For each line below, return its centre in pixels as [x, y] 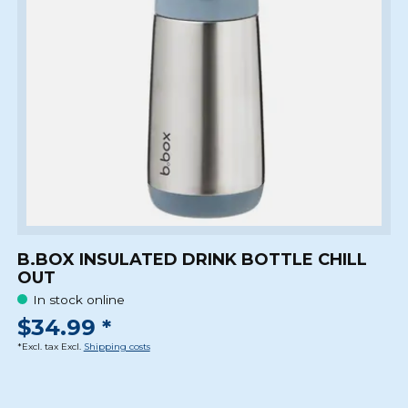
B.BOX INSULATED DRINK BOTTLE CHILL [192, 259]
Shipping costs [117, 347]
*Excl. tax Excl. [50, 347]
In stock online [78, 299]
